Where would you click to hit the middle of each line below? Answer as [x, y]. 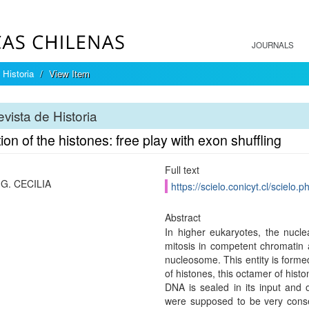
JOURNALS [273, 45]
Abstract [182, 217]
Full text [182, 170]
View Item [69, 73]
